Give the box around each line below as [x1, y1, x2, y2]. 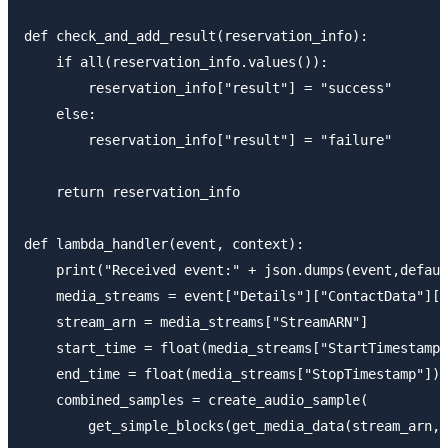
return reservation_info [24, 183, 240, 200]
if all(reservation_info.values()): [24, 53, 328, 70]
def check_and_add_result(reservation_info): [24, 27, 368, 44]
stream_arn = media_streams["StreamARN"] [24, 313, 368, 330]
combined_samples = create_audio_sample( [24, 391, 368, 408]
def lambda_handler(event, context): [24, 235, 304, 252]
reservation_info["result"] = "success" [24, 79, 392, 96]
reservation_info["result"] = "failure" [24, 131, 392, 148]
